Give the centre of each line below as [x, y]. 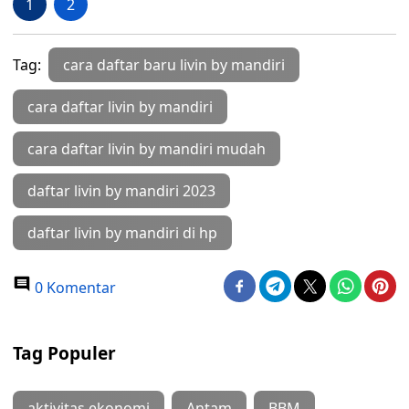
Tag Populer [64, 353]
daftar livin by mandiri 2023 [121, 191]
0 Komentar [73, 288]
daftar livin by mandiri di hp [122, 233]
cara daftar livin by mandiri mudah [147, 149]
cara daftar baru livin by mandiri [174, 65]
